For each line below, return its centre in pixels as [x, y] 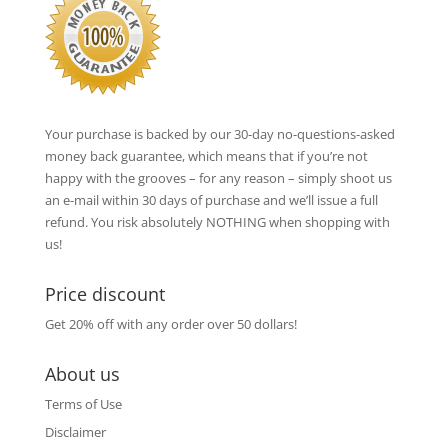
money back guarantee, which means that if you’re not [206, 155]
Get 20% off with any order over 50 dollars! [170, 323]
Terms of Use [83, 403]
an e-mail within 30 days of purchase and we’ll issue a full [211, 199]
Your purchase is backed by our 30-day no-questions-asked [219, 133]
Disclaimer [75, 432]
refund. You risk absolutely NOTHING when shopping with [217, 221]
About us [82, 373]
